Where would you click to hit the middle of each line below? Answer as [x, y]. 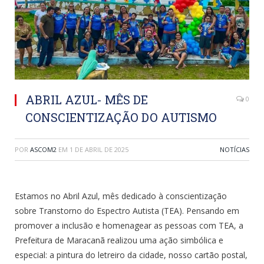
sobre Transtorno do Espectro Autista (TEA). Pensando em [127, 210]
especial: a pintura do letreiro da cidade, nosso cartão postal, [131, 255]
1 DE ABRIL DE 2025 [99, 149]
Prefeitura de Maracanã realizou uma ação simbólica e [119, 240]
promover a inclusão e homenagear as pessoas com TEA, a [129, 225]
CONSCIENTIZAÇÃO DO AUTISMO [121, 117]
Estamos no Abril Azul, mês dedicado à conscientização [121, 196]
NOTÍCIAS [235, 149]
